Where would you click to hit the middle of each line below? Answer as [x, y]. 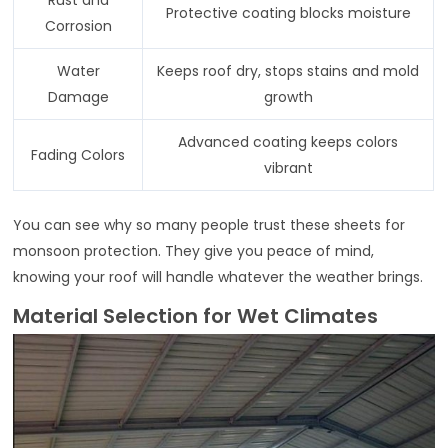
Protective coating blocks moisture [288, 12]
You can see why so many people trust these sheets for [209, 224]
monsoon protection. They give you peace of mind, [194, 250]
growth [288, 96]
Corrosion [78, 25]
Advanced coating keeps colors [288, 141]
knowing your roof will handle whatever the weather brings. [218, 276]
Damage [78, 96]
